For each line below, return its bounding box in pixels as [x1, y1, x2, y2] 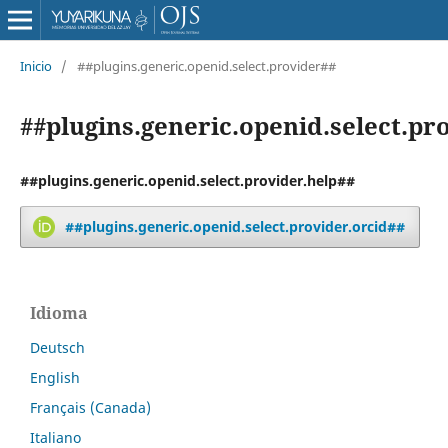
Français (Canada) [30, 397, 151, 417]
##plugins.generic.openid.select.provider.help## [19, 170, 355, 190]
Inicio [19, 56, 52, 75]
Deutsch [30, 337, 85, 357]
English [30, 367, 80, 387]
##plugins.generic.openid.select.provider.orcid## [64, 216, 405, 236]
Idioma [30, 301, 88, 324]
